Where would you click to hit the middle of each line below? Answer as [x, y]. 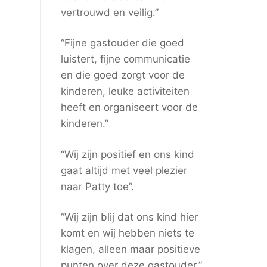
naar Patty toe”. [97, 186]
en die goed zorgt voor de [122, 75]
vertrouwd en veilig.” [109, 13]
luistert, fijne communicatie [125, 59]
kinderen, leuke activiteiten [125, 91]
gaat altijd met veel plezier [124, 170]
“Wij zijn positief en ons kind [127, 154]
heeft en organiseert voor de [129, 108]
